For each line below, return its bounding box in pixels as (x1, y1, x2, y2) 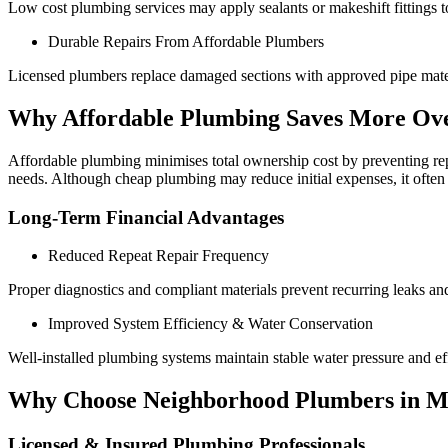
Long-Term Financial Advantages (8, 206, 284, 228)
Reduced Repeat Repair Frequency (48, 247, 269, 265)
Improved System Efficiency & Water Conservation (48, 315, 373, 333)
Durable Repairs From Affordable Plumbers (48, 33, 324, 51)
